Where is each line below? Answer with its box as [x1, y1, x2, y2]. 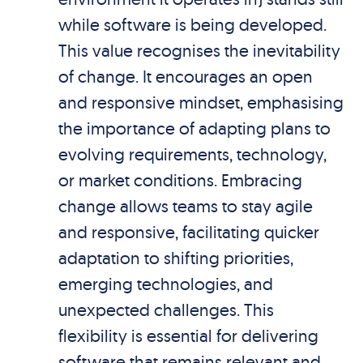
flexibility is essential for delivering [58, 325, 318, 346]
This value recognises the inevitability [58, 40, 340, 61]
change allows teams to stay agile [58, 195, 313, 216]
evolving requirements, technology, [58, 143, 327, 164]
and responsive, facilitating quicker [58, 221, 319, 242]
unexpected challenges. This [58, 299, 274, 320]
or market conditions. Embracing [58, 169, 302, 190]
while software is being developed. [58, 14, 327, 35]
